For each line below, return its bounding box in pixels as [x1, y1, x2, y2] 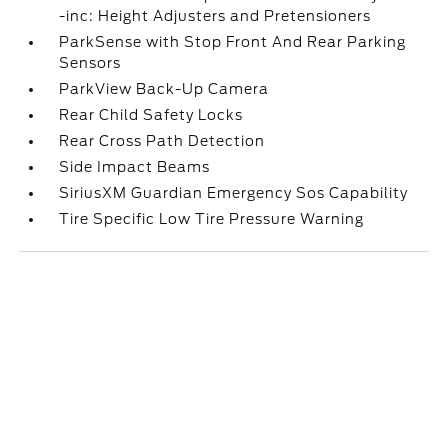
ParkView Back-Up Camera [59, 81, 270, 98]
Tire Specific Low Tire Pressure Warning [59, 211, 365, 228]
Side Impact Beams [59, 159, 211, 176]
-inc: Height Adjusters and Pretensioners [59, 8, 372, 25]
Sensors [59, 55, 122, 72]
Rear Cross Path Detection [59, 133, 266, 150]
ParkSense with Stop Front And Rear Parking [59, 34, 407, 51]
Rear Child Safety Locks [59, 107, 244, 124]
